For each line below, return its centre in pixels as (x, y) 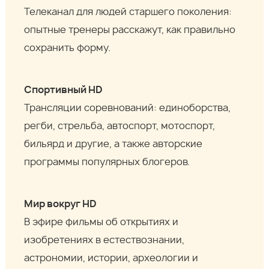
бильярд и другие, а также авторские (113, 144)
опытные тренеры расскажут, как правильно (130, 30)
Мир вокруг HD (61, 204)
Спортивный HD (64, 90)
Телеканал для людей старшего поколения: (128, 12)
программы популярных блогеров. (107, 162)
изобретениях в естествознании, (104, 240)
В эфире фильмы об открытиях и (101, 222)
